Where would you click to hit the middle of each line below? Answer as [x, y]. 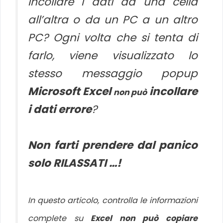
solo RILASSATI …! [74, 163]
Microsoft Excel [71, 91]
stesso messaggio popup [113, 73]
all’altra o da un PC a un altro [113, 19]
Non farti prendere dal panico [113, 145]
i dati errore [60, 109]
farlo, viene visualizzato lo [113, 55]
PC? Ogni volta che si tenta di [113, 37]
